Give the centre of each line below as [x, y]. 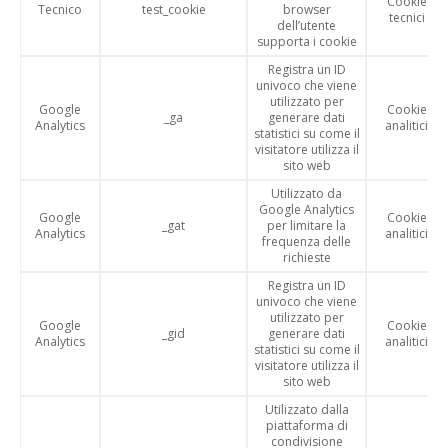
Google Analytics [306, 209]
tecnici [406, 17]
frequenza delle [306, 241]
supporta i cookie [306, 41]
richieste [306, 257]
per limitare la [306, 225]
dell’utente [306, 25]
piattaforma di [306, 425]
